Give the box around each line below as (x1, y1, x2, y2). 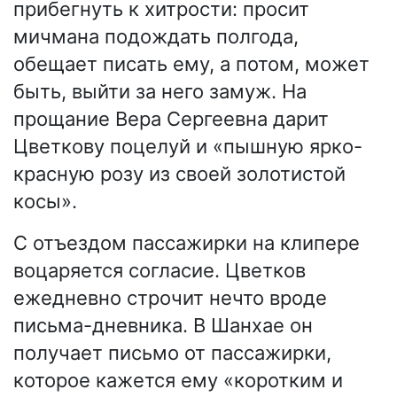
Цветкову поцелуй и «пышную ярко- (13, 134, 362, 158)
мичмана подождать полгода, (13, 24, 299, 48)
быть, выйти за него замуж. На (13, 79, 307, 103)
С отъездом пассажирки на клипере (13, 230, 360, 254)
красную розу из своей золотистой (13, 161, 346, 185)
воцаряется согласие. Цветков (13, 258, 306, 282)
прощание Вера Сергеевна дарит (13, 106, 329, 130)
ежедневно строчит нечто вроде (13, 285, 327, 309)
